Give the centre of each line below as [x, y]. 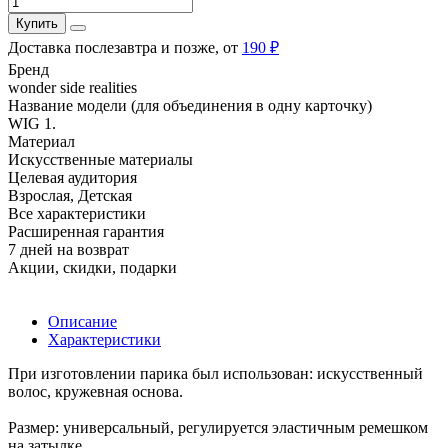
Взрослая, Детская [70, 195]
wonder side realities [72, 87]
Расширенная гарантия [86, 231]
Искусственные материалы [100, 159]
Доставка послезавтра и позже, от [125, 47]
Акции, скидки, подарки [92, 267]
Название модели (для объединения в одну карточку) [190, 105]
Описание [82, 321]
